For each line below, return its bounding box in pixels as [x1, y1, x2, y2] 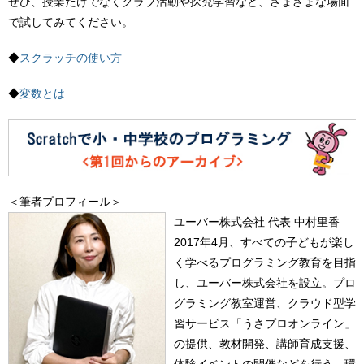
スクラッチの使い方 [19, 51, 122, 65]
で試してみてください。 [8, 15, 133, 29]
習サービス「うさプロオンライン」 [174, 316, 356, 330]
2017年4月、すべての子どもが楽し [174, 235, 354, 249]
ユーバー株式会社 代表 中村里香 [174, 214, 340, 228]
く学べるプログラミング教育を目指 [174, 255, 356, 269]
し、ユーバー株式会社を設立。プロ [174, 275, 356, 289]
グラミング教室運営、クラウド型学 [174, 296, 356, 310]
